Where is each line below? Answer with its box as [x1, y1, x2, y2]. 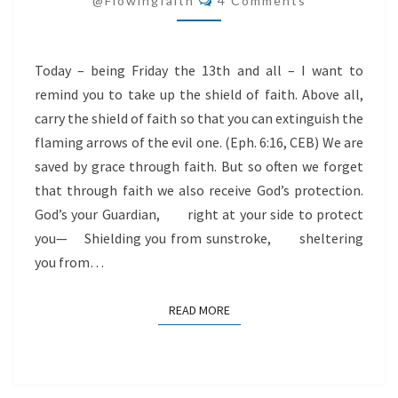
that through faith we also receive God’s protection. [35, 181, 363, 199]
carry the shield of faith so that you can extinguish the [35, 109, 363, 127]
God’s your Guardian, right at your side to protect [35, 205, 363, 223]
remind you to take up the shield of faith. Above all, [35, 85, 363, 103]
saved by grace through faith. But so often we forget [35, 157, 363, 175]
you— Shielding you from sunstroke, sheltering [35, 229, 363, 247]
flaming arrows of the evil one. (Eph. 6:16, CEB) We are [35, 133, 363, 151]
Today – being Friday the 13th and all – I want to [35, 61, 363, 79]
